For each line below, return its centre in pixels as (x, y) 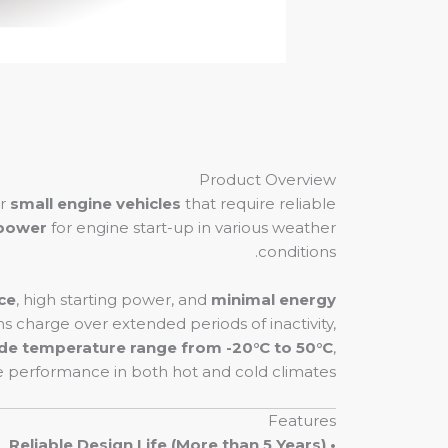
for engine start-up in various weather (191, 227)
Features (302, 420)
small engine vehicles (95, 203)
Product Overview (267, 179)
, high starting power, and (113, 299)
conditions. (297, 251)
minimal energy (273, 299)
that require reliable (258, 203)
